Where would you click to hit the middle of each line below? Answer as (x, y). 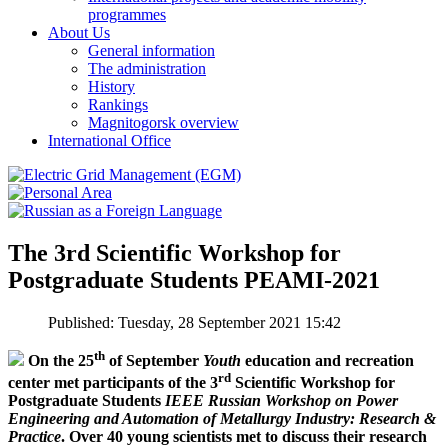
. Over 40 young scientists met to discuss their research (244, 437)
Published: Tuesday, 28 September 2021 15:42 (194, 322)
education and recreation (327, 360)
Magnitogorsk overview (163, 122)
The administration (147, 68)
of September (154, 360)
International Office (109, 140)
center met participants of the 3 (113, 383)
